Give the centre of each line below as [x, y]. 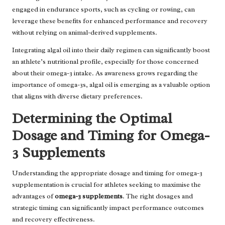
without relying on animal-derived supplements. [85, 32]
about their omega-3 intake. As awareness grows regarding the [105, 73]
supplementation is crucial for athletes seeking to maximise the [106, 184]
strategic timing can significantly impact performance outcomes [108, 207]
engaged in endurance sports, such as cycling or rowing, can [103, 9]
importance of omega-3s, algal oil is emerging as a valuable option [111, 84]
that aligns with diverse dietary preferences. [77, 96]
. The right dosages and [158, 196]
